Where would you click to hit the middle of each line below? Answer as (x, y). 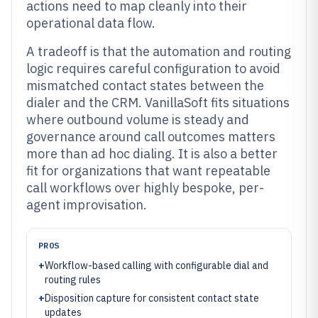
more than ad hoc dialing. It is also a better (152, 154)
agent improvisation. (87, 205)
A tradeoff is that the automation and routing (159, 51)
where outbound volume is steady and (138, 120)
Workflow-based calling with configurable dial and (157, 265)
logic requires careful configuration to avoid (153, 68)
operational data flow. (91, 23)
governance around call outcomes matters (151, 137)
